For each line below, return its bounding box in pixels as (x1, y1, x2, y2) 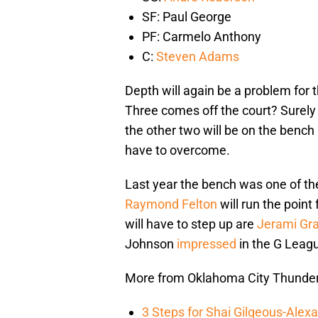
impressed (177, 236, 236, 252)
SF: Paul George (142, 9, 231, 25)
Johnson (125, 236, 177, 252)
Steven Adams (156, 49, 239, 65)
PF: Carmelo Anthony (142, 29, 261, 45)
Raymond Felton (125, 197, 217, 212)
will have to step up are (125, 216, 257, 232)
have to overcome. (125, 143, 230, 158)
